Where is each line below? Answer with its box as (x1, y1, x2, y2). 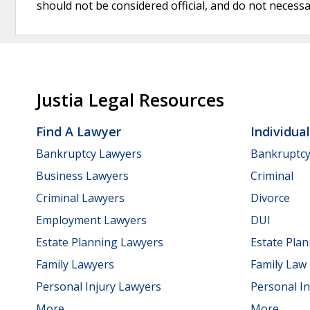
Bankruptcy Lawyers (36, 145, 142, 161)
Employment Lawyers (36, 212, 147, 228)
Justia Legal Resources (36, 88, 224, 113)
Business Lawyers (36, 167, 129, 183)
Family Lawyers (36, 256, 114, 272)
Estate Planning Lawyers (36, 234, 163, 250)
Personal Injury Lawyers (36, 278, 161, 294)
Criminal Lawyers (36, 190, 125, 206)
